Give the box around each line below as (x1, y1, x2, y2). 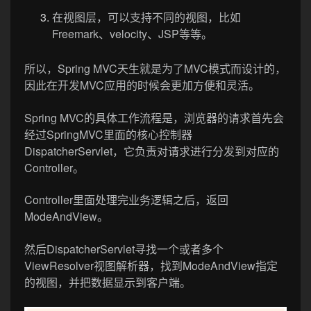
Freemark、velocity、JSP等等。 (52, 25, 212, 42)
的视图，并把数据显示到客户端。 (24, 274, 191, 291)
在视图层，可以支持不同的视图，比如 (52, 8, 241, 25)
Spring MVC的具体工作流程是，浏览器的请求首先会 (24, 109, 284, 126)
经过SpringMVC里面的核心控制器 (24, 126, 192, 142)
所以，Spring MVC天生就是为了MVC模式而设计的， (24, 60, 286, 76)
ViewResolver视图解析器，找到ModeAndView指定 (24, 258, 278, 274)
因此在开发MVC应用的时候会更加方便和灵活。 (24, 76, 260, 93)
